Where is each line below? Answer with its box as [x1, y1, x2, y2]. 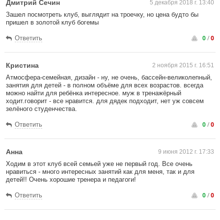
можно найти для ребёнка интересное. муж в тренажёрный [6, 89, 181, 97]
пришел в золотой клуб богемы [6, 19, 99, 26]
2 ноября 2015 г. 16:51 [152, 62, 214, 69]
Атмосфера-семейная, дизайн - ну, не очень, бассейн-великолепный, [6, 74, 212, 81]
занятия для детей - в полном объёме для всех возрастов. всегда [6, 82, 203, 89]
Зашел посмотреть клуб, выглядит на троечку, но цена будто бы [6, 11, 198, 18]
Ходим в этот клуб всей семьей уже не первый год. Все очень [6, 160, 192, 167]
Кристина [6, 61, 39, 69]
